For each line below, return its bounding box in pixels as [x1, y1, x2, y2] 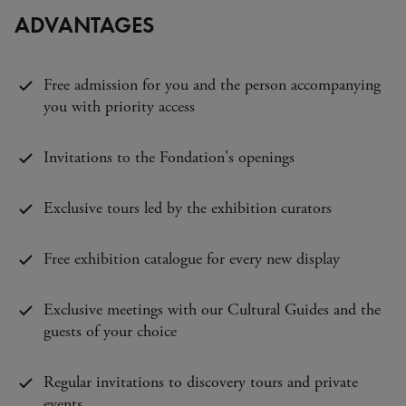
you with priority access [43, 96, 195, 117]
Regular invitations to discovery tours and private [43, 372, 358, 392]
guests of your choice [43, 321, 177, 342]
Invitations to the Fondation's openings [43, 147, 295, 168]
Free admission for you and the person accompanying [43, 74, 381, 95]
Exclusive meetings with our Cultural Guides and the [43, 299, 381, 320]
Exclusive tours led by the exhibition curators [43, 198, 332, 218]
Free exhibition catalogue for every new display [43, 248, 340, 269]
